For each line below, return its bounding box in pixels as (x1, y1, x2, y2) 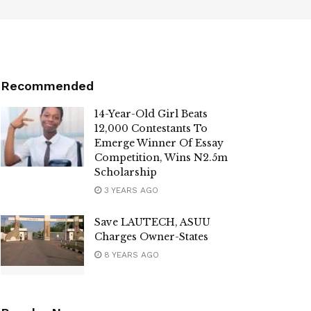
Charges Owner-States (94, 230, 208, 243)
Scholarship (94, 166, 157, 178)
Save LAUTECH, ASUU (94, 216, 210, 228)
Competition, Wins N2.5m (94, 151, 228, 164)
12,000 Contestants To (94, 122, 208, 135)
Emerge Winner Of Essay (94, 137, 224, 149)
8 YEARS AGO (101, 250, 159, 260)
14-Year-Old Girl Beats (94, 108, 208, 120)
